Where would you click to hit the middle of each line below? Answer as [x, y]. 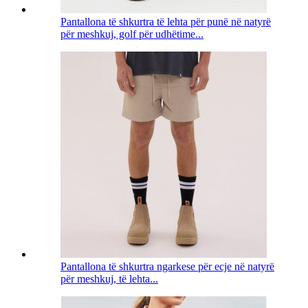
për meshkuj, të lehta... [109, 279]
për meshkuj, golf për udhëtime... [132, 34]
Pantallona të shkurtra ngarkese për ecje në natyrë [167, 267]
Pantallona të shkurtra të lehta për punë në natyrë [166, 22]
